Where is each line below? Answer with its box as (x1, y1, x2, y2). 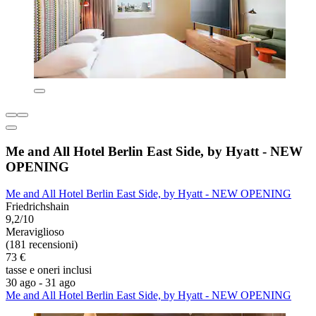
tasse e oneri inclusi (6, 264, 92, 276)
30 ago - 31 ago (6, 276, 75, 289)
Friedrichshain (6, 200, 69, 213)
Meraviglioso (6, 226, 64, 238)
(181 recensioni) (6, 238, 78, 251)
